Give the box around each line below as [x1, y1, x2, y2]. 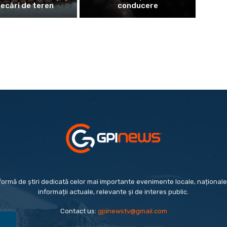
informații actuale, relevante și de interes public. [38, 188, 189, 196]
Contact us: [60, 207, 98, 215]
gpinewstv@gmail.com [97, 207, 167, 215]
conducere [117, 1, 158, 11]
